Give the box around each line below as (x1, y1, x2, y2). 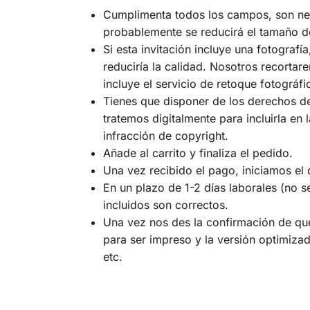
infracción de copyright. (102, 129, 228, 143)
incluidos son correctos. (102, 198, 228, 212)
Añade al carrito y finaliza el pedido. (102, 146, 293, 161)
